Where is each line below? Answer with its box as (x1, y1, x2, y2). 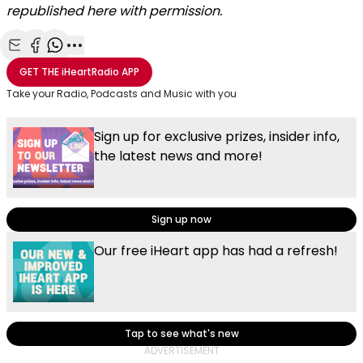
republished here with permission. (6, 2, 222, 21)
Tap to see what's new (124, 327, 239, 341)
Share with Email (15, 54, 116, 73)
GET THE (19, 65, 59, 79)
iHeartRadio (59, 65, 122, 79)
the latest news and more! (94, 147, 263, 166)
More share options (74, 54, 195, 73)
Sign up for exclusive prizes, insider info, (94, 127, 340, 147)
